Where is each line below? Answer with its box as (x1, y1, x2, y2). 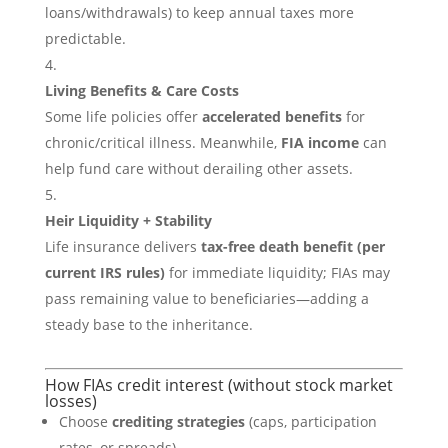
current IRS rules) (44, 263, 165, 282)
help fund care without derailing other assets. (44, 159, 353, 178)
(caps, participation (244, 412, 377, 431)
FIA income (280, 133, 359, 152)
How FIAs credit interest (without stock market (44, 374, 393, 396)
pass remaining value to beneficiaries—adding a (44, 289, 369, 308)
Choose (58, 412, 112, 431)
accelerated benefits (201, 107, 342, 126)
